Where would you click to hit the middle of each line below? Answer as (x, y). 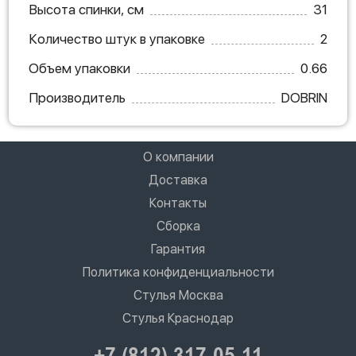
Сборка (178, 226)
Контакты (178, 203)
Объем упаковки (79, 69)
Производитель (77, 98)
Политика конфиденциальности (178, 273)
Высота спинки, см (86, 10)
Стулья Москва (178, 296)
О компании (178, 157)
